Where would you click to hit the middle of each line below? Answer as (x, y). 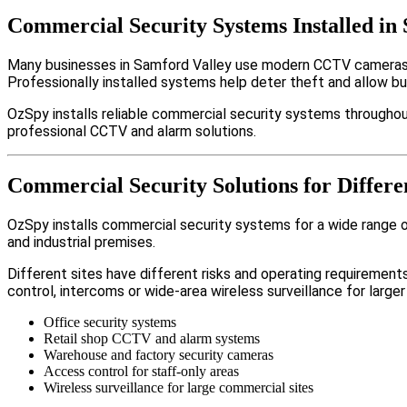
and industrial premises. (81, 243)
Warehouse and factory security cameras (159, 355)
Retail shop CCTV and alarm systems (152, 339)
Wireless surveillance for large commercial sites (179, 388)
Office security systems (110, 323)
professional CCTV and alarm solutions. (132, 131)
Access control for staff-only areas (141, 372)
